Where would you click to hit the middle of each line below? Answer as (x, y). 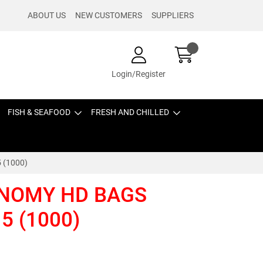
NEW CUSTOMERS (109, 15)
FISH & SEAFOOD (39, 112)
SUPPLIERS (173, 15)
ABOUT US (47, 15)
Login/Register (139, 74)
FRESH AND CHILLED (130, 112)
